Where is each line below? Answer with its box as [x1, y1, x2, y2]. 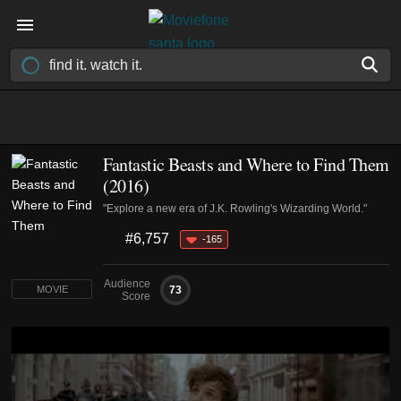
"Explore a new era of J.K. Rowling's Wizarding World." [103, 202, 367, 215]
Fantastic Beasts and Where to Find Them [103, 152, 389, 176]
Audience [104, 277, 150, 290]
